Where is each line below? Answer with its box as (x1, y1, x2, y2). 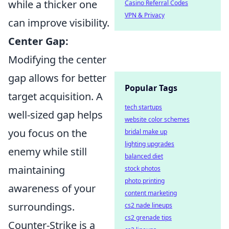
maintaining (8, 163, 65, 177)
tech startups (125, 103, 162, 111)
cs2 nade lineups (125, 201, 172, 210)
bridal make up (125, 127, 167, 136)
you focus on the (8, 126, 87, 140)
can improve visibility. (8, 15, 109, 30)
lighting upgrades (125, 140, 174, 148)
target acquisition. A (8, 89, 103, 103)
